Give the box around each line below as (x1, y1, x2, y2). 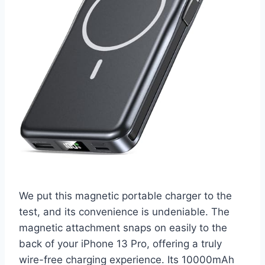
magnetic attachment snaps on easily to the (19, 221, 227, 234)
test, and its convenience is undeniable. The (19, 205, 230, 218)
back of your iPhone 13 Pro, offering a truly (19, 237, 222, 250)
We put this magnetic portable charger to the (19, 189, 232, 202)
